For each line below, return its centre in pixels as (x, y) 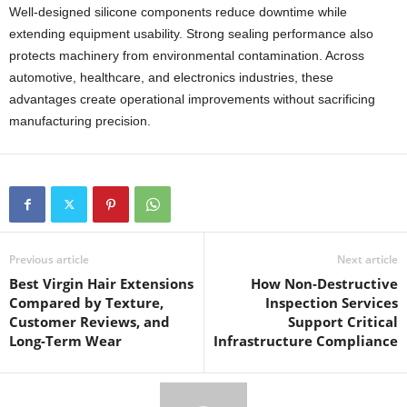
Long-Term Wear (65, 340)
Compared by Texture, (86, 302)
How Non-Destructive (324, 283)
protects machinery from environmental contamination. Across (187, 55)
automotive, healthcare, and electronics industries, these (171, 77)
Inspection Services (332, 302)
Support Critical (343, 321)
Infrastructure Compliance (306, 340)
